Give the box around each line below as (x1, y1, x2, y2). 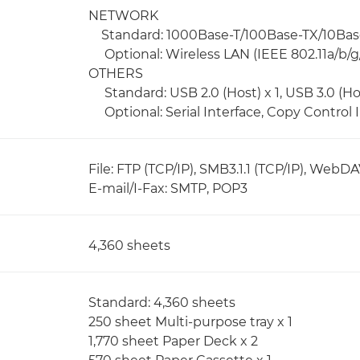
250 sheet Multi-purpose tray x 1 (88, 314, 292, 329)
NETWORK (88, 8, 158, 23)
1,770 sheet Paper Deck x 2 (88, 333, 258, 349)
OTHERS (88, 66, 143, 81)
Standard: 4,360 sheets (88, 295, 235, 310)
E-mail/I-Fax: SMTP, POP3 (88, 181, 247, 196)
